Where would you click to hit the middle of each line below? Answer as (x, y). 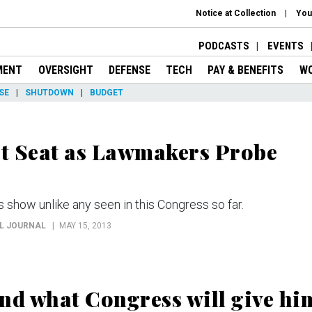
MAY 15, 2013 (85, 225)
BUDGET (107, 92)
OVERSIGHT (65, 70)
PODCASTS (224, 46)
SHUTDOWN (49, 92)
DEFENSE (129, 70)
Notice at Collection (236, 13)
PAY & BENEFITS (246, 70)
